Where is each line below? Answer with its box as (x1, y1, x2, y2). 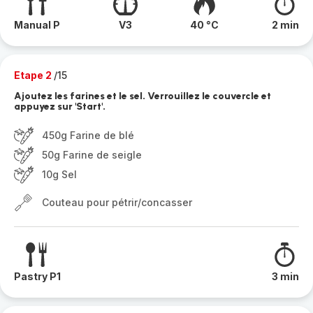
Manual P (14, 19, 60, 31)
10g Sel (42, 168, 77, 180)
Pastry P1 (14, 270, 61, 282)
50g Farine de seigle (42, 149, 142, 161)
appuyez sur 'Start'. (14, 101, 105, 112)
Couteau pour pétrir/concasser (42, 196, 192, 208)
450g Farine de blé (42, 129, 134, 141)
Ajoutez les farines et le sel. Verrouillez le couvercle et (14, 90, 271, 102)
